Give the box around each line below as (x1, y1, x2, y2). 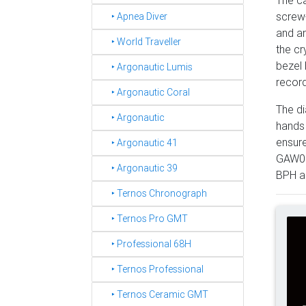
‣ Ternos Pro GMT (99, 212, 188, 225)
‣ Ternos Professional (99, 263, 204, 275)
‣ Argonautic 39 (99, 162, 178, 174)
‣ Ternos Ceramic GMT (99, 288, 208, 301)
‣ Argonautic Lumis (99, 61, 193, 73)
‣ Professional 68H (99, 238, 191, 250)
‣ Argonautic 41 (99, 137, 178, 149)
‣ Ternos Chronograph (99, 187, 207, 199)
